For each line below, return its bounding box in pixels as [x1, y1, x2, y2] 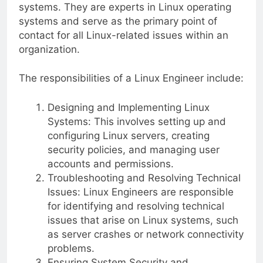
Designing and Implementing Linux [47, 101, 210, 113]
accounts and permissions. [47, 157, 174, 170]
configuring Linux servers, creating [47, 129, 210, 141]
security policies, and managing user [47, 143, 220, 156]
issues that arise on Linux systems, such [47, 214, 238, 226]
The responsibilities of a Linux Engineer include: [19, 72, 244, 85]
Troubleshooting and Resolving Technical [47, 171, 241, 184]
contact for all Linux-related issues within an [19, 29, 228, 41]
